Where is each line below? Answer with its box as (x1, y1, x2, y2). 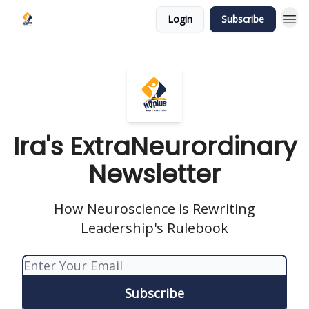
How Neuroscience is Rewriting (54, 199, 255, 218)
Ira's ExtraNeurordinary (12, 129, 297, 164)
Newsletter (88, 157, 221, 192)
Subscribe (221, 12, 264, 26)
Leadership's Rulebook (81, 219, 228, 237)
